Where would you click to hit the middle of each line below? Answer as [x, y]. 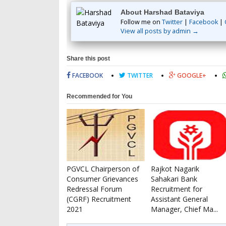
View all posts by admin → [160, 31]
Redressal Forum [94, 189]
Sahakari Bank [174, 179]
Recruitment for [177, 189]
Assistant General [179, 199]
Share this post [88, 59]
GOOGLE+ [191, 75]
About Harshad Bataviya [162, 12]
